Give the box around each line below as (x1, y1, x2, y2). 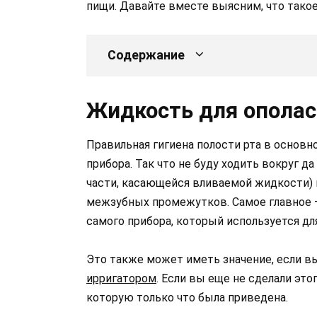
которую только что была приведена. (86, 291, 288, 305)
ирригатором (86, 272, 156, 286)
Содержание (108, 48, 185, 63)
